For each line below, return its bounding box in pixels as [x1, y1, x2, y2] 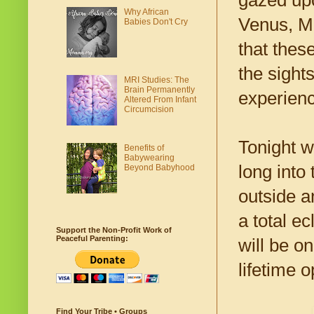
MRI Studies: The [123, 74, 189, 85]
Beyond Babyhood [123, 162, 195, 172]
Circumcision [123, 104, 174, 114]
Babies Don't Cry [123, 17, 188, 27]
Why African [123, 7, 169, 18]
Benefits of [123, 142, 164, 153]
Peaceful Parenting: [56, 234, 128, 243]
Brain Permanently [123, 84, 195, 95]
